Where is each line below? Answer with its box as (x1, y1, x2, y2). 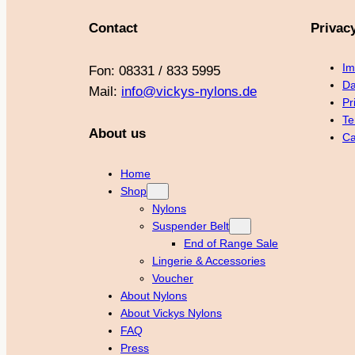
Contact (89, 21, 138, 36)
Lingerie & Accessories (152, 254, 265, 267)
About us (89, 126, 146, 142)
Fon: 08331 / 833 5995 (89, 63, 220, 78)
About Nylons (120, 288, 187, 302)
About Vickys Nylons (120, 306, 222, 319)
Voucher (152, 271, 193, 284)
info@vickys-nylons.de (121, 83, 257, 99)
